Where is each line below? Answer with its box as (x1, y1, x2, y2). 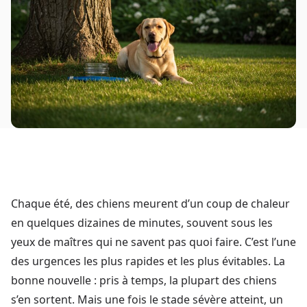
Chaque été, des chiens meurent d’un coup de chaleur (11, 196, 290, 212)
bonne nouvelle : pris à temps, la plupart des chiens (11, 273, 277, 288)
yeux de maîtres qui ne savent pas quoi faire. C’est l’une (11, 234, 296, 250)
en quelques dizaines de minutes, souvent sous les (11, 215, 273, 231)
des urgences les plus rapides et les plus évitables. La (11, 254, 285, 269)
